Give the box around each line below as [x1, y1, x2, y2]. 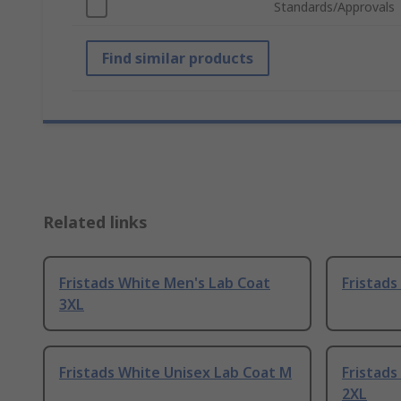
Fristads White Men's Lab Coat [59, 273, 270, 294]
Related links [43, 211, 148, 234]
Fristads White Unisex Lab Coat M [59, 363, 292, 383]
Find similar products [102, 48, 253, 69]
